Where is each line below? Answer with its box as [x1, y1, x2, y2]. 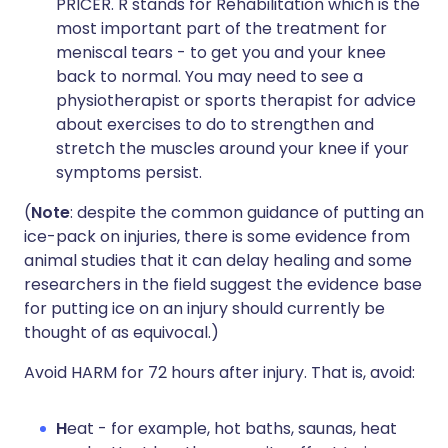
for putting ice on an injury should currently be [24, 297, 385, 320]
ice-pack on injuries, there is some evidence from [24, 225, 410, 248]
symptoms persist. [56, 161, 202, 184]
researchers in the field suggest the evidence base [24, 273, 422, 296]
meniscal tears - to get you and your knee [56, 41, 386, 64]
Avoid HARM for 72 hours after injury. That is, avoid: [24, 361, 415, 384]
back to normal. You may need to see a [56, 65, 363, 88]
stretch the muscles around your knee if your [56, 137, 409, 160]
